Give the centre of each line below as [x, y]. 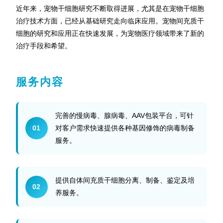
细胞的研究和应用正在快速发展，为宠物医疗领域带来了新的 [110, 33]
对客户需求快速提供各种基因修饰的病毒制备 [125, 128]
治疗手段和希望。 [44, 46]
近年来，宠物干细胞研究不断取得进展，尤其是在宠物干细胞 [110, 8]
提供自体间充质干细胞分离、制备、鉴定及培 [125, 180]
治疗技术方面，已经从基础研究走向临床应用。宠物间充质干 [110, 21]
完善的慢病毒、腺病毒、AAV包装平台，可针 [124, 115]
